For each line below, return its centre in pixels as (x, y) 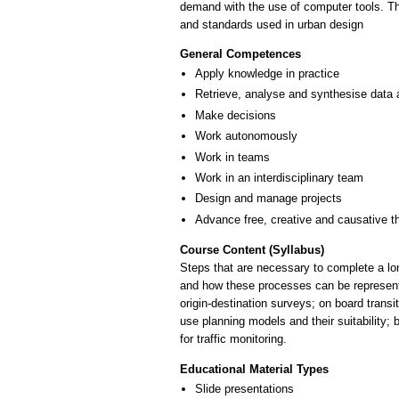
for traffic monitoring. (233, 339)
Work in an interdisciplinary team (279, 177)
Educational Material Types (254, 369)
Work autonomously (246, 136)
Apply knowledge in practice (267, 74)
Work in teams (232, 157)
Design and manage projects (269, 199)
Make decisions (236, 115)
